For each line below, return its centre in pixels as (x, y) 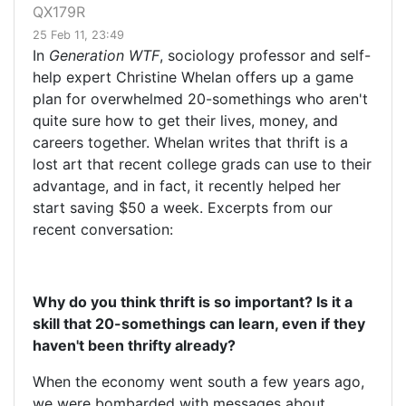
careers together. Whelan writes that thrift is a (190, 143)
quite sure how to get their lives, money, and (185, 121)
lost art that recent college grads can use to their (202, 164)
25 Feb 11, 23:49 (78, 35)
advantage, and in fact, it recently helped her (187, 186)
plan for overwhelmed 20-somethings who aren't (200, 99)
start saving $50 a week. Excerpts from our (183, 208)
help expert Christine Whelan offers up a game (193, 77)
